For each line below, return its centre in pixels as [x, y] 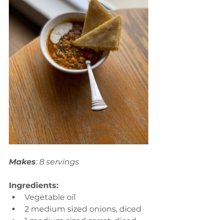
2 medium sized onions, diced [85, 209]
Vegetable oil [51, 197]
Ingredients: [34, 185]
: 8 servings [57, 162]
